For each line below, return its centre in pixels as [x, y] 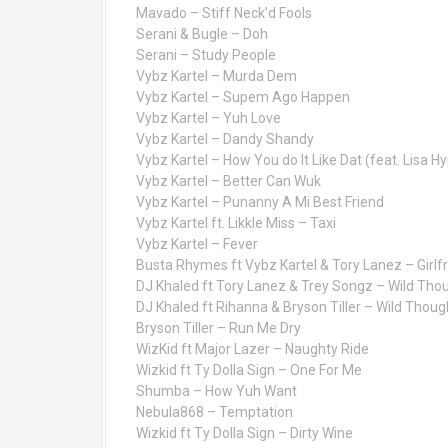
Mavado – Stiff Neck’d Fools [224, 13]
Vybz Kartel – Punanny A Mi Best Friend [260, 202]
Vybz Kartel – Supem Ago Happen [243, 97]
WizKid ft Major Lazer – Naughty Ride [252, 349]
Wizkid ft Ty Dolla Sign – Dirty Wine [244, 433]
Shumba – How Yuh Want [216, 391]
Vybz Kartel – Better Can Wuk [228, 181]
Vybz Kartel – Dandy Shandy [225, 139]
